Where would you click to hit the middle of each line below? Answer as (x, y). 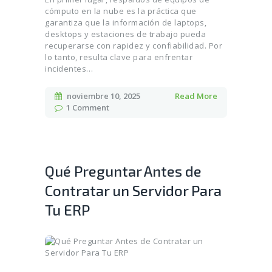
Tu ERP (67, 210)
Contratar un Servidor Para (133, 191)
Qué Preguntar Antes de (123, 171)
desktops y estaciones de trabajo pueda (125, 34)
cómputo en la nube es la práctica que (121, 11)
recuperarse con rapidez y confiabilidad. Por (134, 46)
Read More (196, 96)
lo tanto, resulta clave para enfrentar (119, 57)
